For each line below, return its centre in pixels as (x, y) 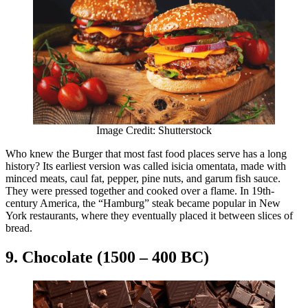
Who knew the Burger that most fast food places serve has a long (146, 153)
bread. (20, 228)
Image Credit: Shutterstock (154, 130)
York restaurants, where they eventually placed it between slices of (149, 215)
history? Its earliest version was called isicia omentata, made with (146, 166)
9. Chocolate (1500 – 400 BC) (107, 257)
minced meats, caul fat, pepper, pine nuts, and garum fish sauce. (143, 178)
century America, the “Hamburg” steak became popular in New (143, 203)
